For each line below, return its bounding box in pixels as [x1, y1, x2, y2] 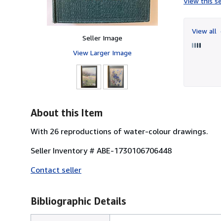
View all [192, 26, 219, 35]
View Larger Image [73, 48, 132, 57]
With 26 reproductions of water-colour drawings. [31, 126, 208, 136]
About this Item [31, 107, 103, 118]
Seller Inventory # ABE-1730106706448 [31, 145, 172, 155]
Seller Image [82, 33, 122, 42]
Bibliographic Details [31, 195, 126, 207]
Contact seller [31, 164, 81, 175]
